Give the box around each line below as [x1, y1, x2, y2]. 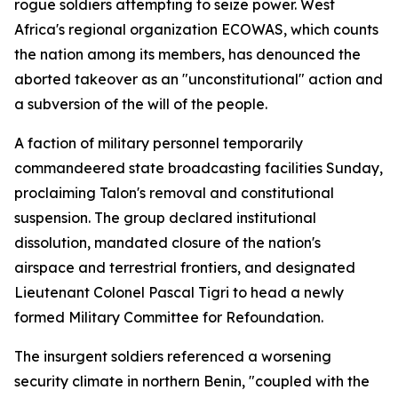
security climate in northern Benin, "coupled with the [14, 372, 370, 390]
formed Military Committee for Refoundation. [14, 308, 323, 326]
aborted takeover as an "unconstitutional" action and [14, 70, 383, 88]
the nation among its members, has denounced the [14, 45, 361, 63]
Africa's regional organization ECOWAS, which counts [14, 20, 378, 38]
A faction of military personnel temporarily [14, 134, 303, 152]
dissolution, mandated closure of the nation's [14, 234, 321, 251]
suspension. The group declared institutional [14, 209, 316, 227]
